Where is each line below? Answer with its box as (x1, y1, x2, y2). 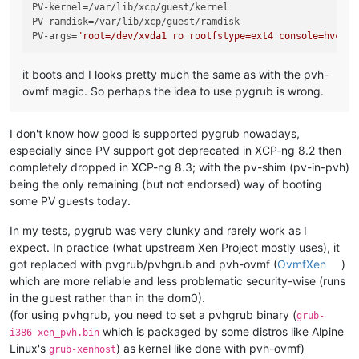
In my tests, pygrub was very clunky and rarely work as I (10, 223, 307, 237)
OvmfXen (277, 256, 326, 271)
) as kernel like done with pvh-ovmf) (116, 341, 305, 355)
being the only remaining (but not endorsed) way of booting (10, 176, 322, 191)
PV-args (32, 30, 72, 42)
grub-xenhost (49, 343, 116, 355)
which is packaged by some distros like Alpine (99, 324, 344, 338)
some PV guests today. (10, 193, 131, 208)
